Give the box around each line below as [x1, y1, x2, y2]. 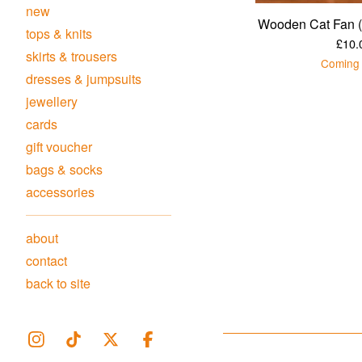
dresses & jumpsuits [26, 69, 141, 88]
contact [26, 251, 67, 270]
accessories [26, 183, 95, 201]
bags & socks [26, 160, 103, 179]
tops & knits [26, 24, 92, 43]
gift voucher [26, 137, 92, 156]
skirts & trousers [26, 47, 117, 65]
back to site [26, 274, 90, 293]
